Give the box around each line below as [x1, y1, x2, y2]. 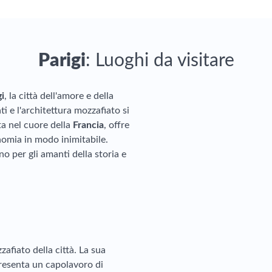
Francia [73, 120, 104, 130]
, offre [104, 120, 129, 130]
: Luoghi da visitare [85, 52, 234, 70]
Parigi [38, 52, 86, 70]
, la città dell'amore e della [4, 91, 114, 101]
